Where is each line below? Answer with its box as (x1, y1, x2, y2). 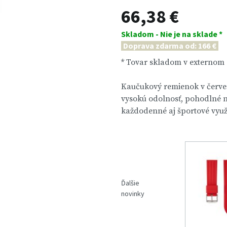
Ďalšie (121, 178, 139, 187)
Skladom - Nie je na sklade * (121, 29, 222, 39)
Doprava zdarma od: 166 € (123, 41, 216, 51)
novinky (121, 188, 144, 198)
